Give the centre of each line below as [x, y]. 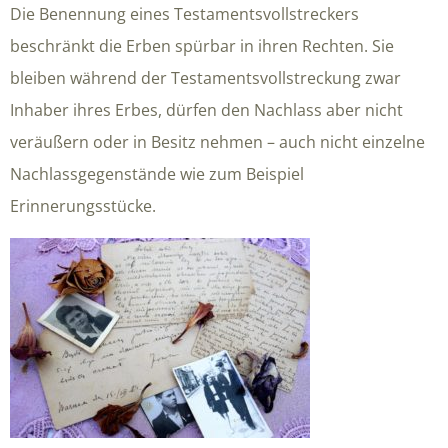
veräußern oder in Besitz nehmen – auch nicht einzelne [217, 141]
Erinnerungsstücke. [83, 205]
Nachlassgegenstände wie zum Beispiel [157, 173]
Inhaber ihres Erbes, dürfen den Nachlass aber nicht [206, 109]
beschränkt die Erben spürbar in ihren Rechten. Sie [202, 45]
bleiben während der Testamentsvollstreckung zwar [205, 77]
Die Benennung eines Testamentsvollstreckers [184, 13]
